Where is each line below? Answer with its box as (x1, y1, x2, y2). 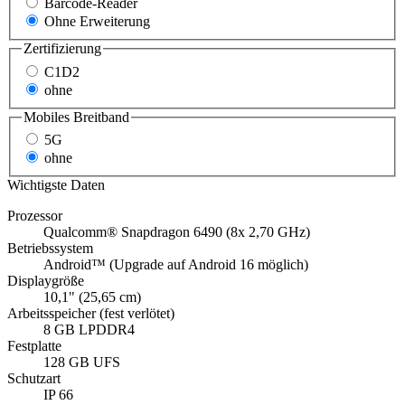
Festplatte (7, 338, 61, 354)
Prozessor (7, 208, 62, 224)
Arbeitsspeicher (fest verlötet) (7, 306, 174, 322)
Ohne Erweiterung (44, 14, 150, 30)
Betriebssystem (7, 240, 93, 257)
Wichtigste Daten (7, 177, 105, 193)
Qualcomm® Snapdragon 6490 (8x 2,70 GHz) (43, 224, 310, 240)
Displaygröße (7, 273, 84, 289)
